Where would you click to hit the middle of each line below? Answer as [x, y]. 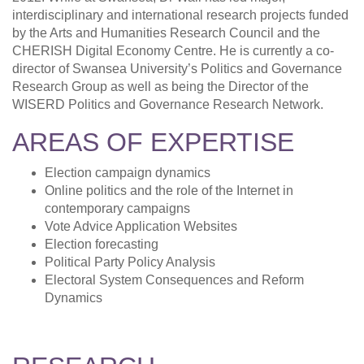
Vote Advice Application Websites [141, 227]
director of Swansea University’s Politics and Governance [177, 69]
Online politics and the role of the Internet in [169, 191]
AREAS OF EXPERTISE [153, 143]
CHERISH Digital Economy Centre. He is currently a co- [173, 51]
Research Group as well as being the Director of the [160, 87]
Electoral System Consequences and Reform [174, 280]
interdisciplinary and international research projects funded [180, 15]
